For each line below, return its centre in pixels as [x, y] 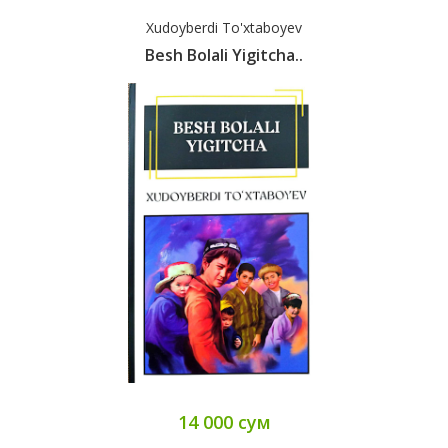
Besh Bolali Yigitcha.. [224, 55]
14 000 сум [224, 422]
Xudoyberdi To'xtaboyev [224, 28]
